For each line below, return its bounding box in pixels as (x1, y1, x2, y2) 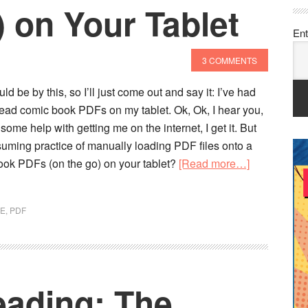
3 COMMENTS (202, 54, 257, 66)
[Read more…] (179, 155, 250, 171)
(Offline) (249, 280, 287, 296)
